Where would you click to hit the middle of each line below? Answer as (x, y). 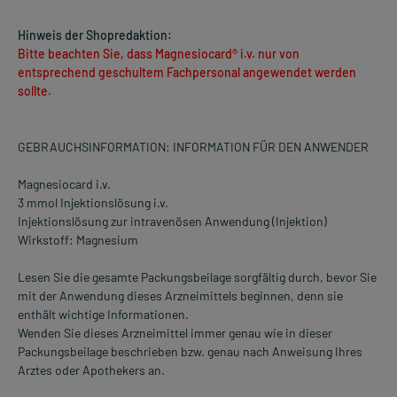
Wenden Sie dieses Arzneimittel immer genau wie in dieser (175, 333)
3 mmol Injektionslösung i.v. (93, 203)
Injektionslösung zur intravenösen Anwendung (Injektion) (172, 222)
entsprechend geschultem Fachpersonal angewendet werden (187, 73)
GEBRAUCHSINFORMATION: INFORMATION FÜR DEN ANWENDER (193, 147)
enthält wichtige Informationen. (103, 315)
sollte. (35, 91)
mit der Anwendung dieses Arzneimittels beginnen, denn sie (180, 296)
